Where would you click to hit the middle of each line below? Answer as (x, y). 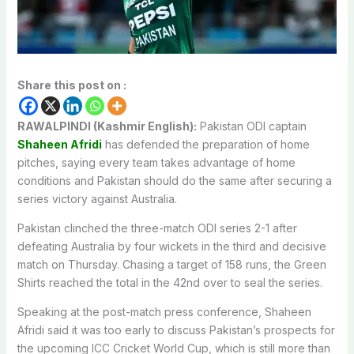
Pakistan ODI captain (251, 126)
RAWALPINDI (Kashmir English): (107, 126)
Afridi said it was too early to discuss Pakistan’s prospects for (176, 330)
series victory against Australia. (97, 199)
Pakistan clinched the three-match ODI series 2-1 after (157, 228)
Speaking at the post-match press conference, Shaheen (164, 312)
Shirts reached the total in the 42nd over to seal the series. (169, 283)
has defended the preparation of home (205, 145)
